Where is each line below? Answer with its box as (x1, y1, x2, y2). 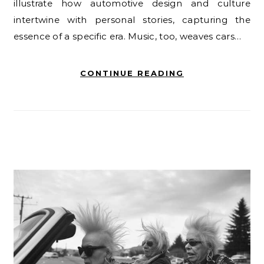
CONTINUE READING (80, 68, 184, 78)
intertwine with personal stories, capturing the (14, 14, 250, 25)
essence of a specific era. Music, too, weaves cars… (14, 30, 242, 42)
